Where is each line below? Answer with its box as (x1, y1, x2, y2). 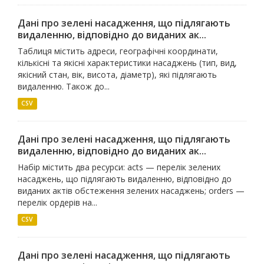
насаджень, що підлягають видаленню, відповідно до (18, 173, 232, 184)
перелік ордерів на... (18, 196, 97, 208)
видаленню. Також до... (18, 80, 110, 92)
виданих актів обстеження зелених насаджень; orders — (18, 184, 245, 196)
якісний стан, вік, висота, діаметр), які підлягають (18, 68, 217, 80)
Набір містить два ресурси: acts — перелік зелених (18, 161, 220, 173)
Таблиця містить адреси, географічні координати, (18, 45, 218, 57)
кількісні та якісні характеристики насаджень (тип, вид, (18, 57, 237, 68)
